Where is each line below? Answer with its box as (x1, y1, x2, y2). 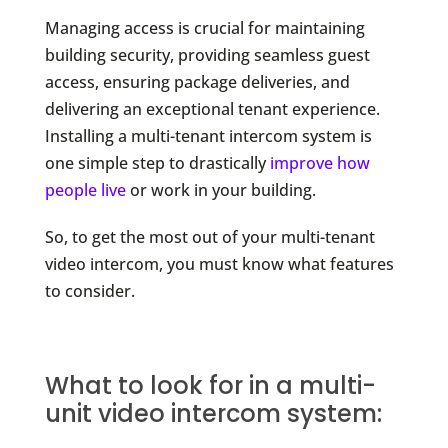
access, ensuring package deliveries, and (44, 71, 350, 94)
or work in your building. (125, 179, 316, 202)
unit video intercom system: (44, 397, 382, 431)
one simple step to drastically (44, 152, 270, 175)
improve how (269, 152, 370, 175)
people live (44, 179, 126, 202)
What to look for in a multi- (44, 369, 376, 403)
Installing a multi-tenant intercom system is (44, 125, 372, 148)
